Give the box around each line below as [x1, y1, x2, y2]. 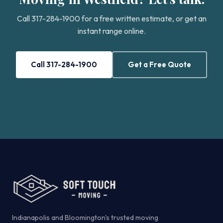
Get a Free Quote [128, 60, 191, 69]
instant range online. [77, 26, 146, 36]
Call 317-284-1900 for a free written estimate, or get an [16, 13, 207, 23]
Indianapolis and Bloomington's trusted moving [12, 213, 158, 222]
